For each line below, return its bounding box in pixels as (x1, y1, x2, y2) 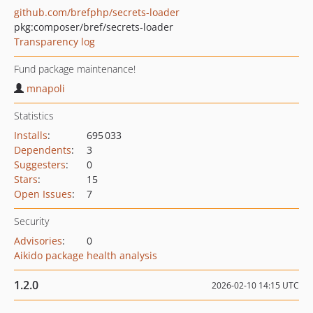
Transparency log (14, 35, 95, 48)
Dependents (14, 143, 71, 156)
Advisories (14, 234, 62, 247)
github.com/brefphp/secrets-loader (14, 6, 180, 19)
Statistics (14, 109, 54, 122)
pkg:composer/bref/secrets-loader (14, 20, 173, 34)
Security (14, 214, 49, 228)
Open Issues (14, 187, 72, 201)
